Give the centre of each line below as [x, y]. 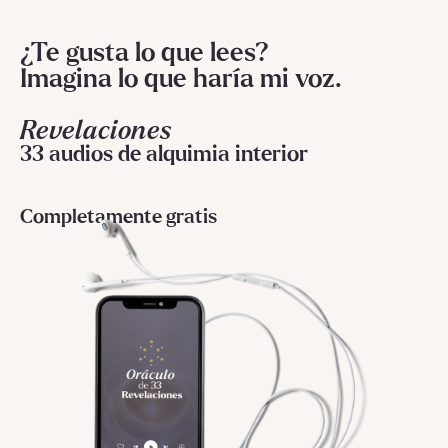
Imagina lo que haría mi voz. [181, 79]
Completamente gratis [118, 216]
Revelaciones [96, 131]
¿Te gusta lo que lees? [144, 53]
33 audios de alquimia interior [164, 155]
